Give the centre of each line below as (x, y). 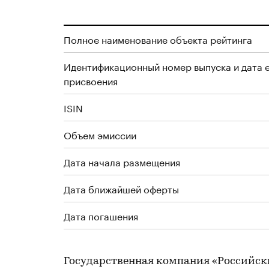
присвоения (91, 80)
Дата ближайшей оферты (121, 188)
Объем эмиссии (100, 134)
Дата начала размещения (122, 161)
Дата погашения (101, 215)
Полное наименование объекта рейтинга (158, 39)
